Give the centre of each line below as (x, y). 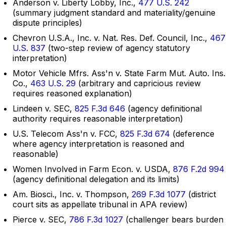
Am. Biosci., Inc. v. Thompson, (72, 194)
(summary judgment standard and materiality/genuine (114, 13)
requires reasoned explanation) (72, 94)
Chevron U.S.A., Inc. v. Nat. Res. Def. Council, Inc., (111, 38)
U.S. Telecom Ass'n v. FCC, (66, 134)
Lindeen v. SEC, (44, 109)
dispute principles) (47, 23)
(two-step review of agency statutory (118, 48)
